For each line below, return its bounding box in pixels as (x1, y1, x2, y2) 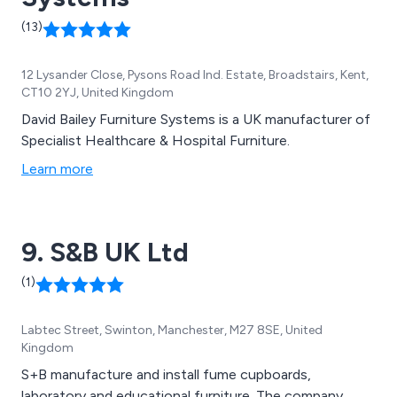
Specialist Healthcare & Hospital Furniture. (21, 131, 290, 149)
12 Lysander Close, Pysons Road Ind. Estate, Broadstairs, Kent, (21, 66, 369, 82)
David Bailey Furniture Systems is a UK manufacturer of (21, 110, 370, 128)
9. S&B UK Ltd (21, 235, 189, 269)
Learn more (21, 160, 93, 177)
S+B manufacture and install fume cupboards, (21, 365, 311, 383)
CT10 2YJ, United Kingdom (21, 84, 174, 100)
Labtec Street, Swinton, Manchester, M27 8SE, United (21, 322, 323, 338)
